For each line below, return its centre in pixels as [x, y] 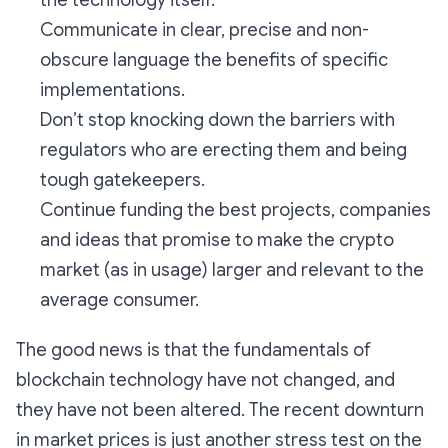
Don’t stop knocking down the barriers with [217, 120]
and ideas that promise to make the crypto [217, 240]
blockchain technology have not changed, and [205, 380]
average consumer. [119, 300]
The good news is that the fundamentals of [193, 350]
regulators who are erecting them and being [223, 150]
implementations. [112, 90]
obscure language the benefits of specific [214, 60]
